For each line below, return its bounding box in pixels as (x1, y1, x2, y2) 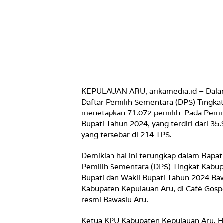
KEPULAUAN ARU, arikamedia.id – (81, 86, 206, 96)
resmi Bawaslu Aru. (81, 195, 148, 204)
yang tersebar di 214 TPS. (81, 130, 172, 139)
